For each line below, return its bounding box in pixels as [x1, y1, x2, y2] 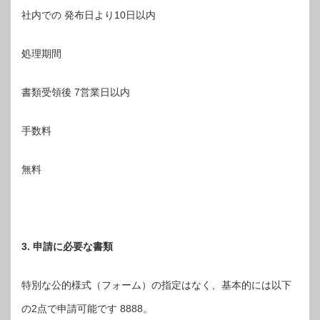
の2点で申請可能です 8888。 [21, 303, 153, 315]
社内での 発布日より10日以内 [21, 9, 156, 21]
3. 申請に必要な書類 [21, 241, 113, 253]
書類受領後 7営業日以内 [21, 86, 130, 99]
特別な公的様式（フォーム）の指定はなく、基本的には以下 [21, 279, 291, 291]
